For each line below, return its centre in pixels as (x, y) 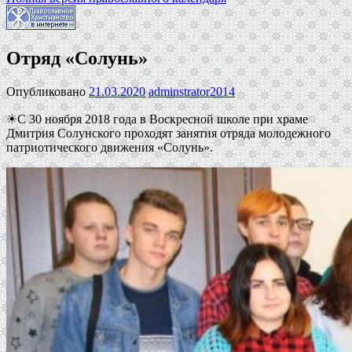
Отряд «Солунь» (77, 59)
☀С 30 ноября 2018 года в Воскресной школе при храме (157, 119)
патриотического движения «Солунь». (110, 148)
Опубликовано (48, 92)
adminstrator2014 (192, 92)
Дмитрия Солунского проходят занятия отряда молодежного (169, 134)
